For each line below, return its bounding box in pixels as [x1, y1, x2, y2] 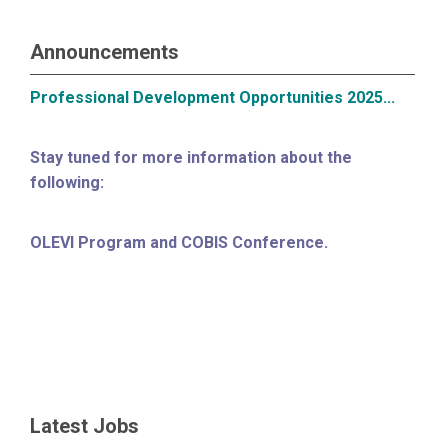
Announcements [30, 40, 179, 64]
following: [30, 173, 104, 192]
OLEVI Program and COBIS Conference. [30, 233, 328, 252]
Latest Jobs [30, 414, 139, 438]
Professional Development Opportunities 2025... [30, 88, 395, 107]
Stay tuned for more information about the [30, 148, 352, 167]
